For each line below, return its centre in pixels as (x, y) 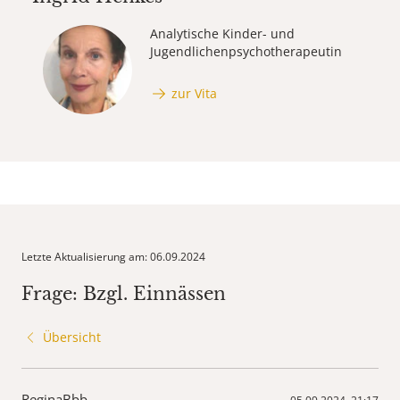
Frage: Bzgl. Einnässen (124, 294)
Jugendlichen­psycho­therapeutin (246, 52)
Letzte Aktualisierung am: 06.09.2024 (113, 257)
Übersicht (72, 337)
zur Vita (194, 93)
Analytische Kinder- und (222, 34)
